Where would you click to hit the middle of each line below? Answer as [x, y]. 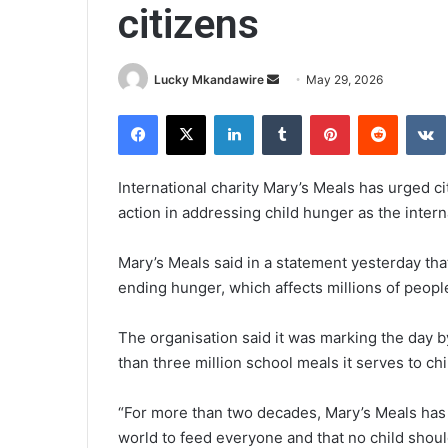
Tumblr [322, 114]
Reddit [417, 114]
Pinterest [377, 114]
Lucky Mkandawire [209, 79]
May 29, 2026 [344, 79]
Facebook [187, 114]
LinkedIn [279, 114]
